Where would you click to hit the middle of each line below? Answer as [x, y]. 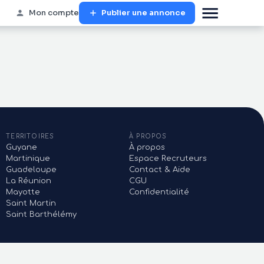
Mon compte [54, 13]
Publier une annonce [143, 13]
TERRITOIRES [30, 136]
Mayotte [23, 192]
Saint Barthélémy [42, 214]
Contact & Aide [160, 170]
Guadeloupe [32, 170]
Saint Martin [31, 203]
